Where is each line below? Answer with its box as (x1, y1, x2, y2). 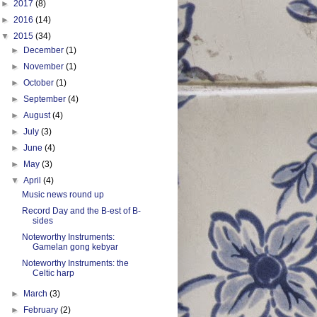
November (23, 61, 67, 71)
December (23, 45, 67, 55)
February (23, 304, 61, 315)
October (23, 77, 57, 88)
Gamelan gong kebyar (32, 241, 118, 252)
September (23, 93, 69, 104)
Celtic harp (32, 267, 74, 278)
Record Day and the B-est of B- (21, 205, 141, 216)
